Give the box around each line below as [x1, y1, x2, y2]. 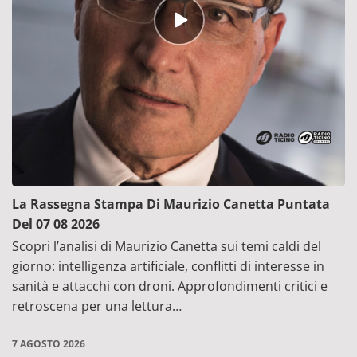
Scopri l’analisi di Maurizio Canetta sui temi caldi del [12, 237, 321, 256]
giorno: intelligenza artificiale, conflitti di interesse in [12, 257, 324, 276]
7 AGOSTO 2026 [12, 337, 85, 351]
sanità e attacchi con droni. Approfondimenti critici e [12, 277, 328, 296]
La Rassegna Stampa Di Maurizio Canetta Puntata [12, 195, 330, 214]
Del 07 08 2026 [12, 215, 100, 233]
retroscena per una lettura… [12, 297, 182, 316]
